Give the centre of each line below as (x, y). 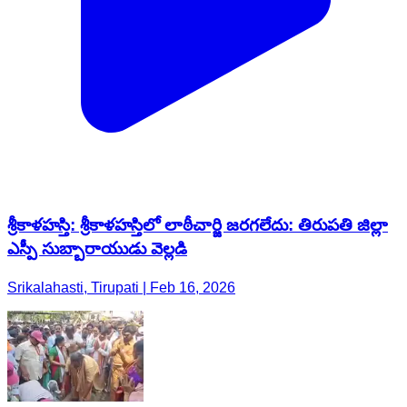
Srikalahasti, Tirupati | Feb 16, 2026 (121, 182)
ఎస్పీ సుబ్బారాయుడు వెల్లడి (97, 143)
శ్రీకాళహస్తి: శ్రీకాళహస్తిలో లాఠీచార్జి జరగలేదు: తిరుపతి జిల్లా (198, 119)
